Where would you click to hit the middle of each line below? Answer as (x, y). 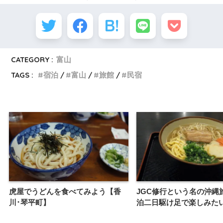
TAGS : (22, 75)
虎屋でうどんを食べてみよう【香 (65, 191)
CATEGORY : (32, 60)
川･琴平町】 (30, 202)
